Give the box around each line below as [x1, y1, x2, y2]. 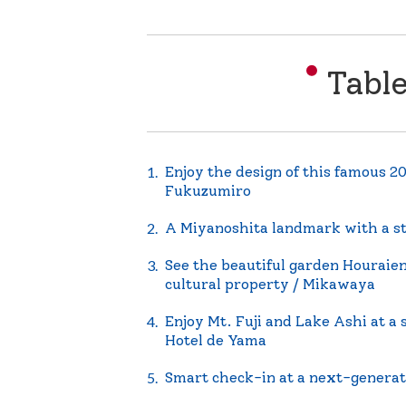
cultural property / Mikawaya [165, 275, 375, 293]
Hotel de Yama [165, 332, 266, 349]
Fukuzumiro [165, 182, 251, 199]
